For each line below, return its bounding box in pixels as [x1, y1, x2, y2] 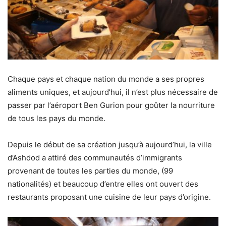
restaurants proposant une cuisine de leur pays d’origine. [8, 192, 211, 202]
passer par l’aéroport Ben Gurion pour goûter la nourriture [8, 100, 215, 110]
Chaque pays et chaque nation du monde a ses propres [8, 74, 204, 84]
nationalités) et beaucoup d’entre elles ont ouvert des [8, 179, 198, 189]
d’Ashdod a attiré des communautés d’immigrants [8, 152, 182, 162]
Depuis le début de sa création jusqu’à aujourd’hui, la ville [8, 139, 212, 149]
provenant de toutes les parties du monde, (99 [8, 165, 173, 176]
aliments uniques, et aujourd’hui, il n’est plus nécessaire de [8, 87, 218, 97]
